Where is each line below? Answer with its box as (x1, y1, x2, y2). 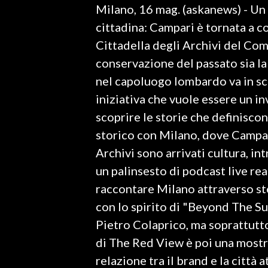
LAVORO (12, 11, 44, 21)
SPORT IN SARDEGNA (12, 58, 94, 68)
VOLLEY (12, 178, 40, 187)
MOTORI (12, 196, 44, 205)
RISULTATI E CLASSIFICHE (12, 106, 103, 115)
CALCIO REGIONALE (12, 142, 84, 151)
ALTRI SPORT (12, 232, 60, 241)
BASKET (12, 160, 41, 169)
